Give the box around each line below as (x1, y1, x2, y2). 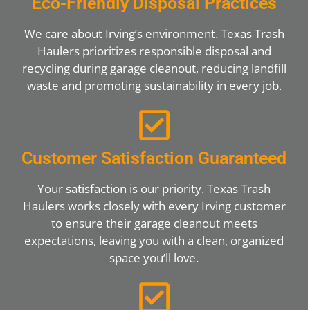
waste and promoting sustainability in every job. (26, 77, 282, 93)
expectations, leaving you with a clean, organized (24, 232, 284, 248)
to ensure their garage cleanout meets (51, 215, 257, 231)
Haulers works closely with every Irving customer (22, 197, 286, 214)
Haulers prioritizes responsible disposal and (37, 42, 271, 59)
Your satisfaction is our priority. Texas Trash (37, 180, 271, 197)
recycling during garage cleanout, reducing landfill (21, 60, 286, 76)
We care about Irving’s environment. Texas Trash (24, 25, 284, 42)
